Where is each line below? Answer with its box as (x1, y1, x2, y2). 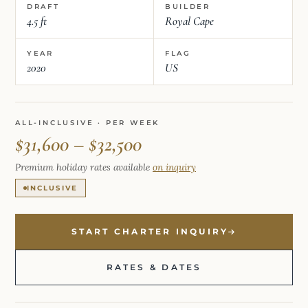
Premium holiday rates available (15, 160, 153, 173)
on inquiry (153, 160, 196, 173)
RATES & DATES (106, 262, 202, 272)
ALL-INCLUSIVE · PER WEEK (15, 118, 160, 127)
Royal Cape (165, 13, 214, 28)
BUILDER (165, 2, 210, 10)
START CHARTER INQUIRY (71, 226, 229, 236)
